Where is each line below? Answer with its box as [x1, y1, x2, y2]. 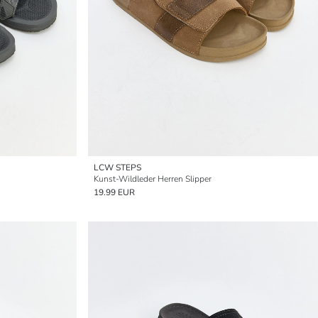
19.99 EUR [94, 187, 135, 198]
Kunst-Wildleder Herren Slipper [94, 173, 212, 185]
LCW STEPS [94, 162, 141, 173]
